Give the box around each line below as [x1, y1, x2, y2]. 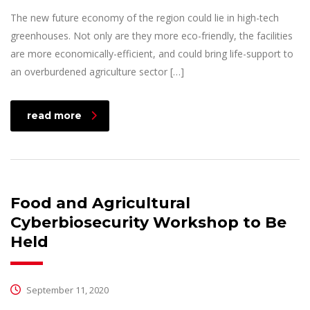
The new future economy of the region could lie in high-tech [10, 10, 279, 24]
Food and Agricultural [10, 193, 190, 212]
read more [27, 109, 82, 122]
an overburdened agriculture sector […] [10, 64, 184, 78]
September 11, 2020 [24, 283, 109, 296]
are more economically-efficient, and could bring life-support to [10, 46, 293, 60]
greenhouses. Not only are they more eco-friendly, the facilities [10, 28, 293, 42]
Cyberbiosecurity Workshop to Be [10, 212, 286, 232]
